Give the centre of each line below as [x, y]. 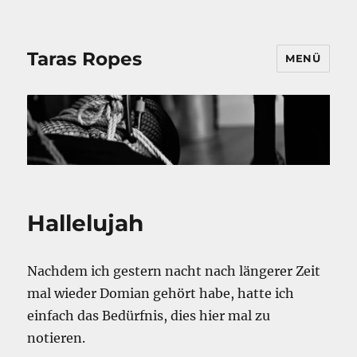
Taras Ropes [85, 59]
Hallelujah [86, 224]
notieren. [57, 338]
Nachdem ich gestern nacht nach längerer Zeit [174, 271]
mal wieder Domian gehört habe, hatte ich [161, 294]
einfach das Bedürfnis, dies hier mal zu [149, 316]
